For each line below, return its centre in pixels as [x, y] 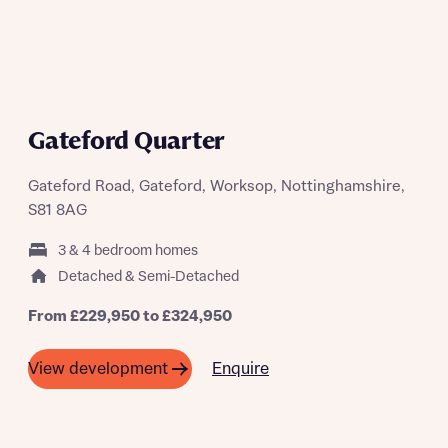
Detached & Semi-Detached [148, 277]
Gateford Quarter [127, 141]
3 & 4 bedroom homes [128, 251]
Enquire [240, 368]
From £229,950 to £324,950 [130, 316]
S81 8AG [57, 210]
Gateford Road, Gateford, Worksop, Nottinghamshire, [216, 186]
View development [98, 369]
